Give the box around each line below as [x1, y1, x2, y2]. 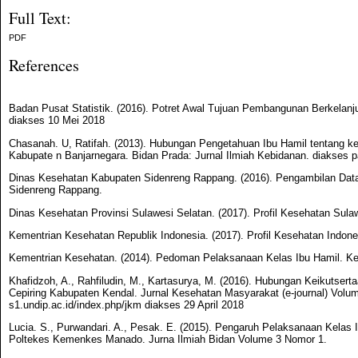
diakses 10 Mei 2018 [9, 114, 105, 127]
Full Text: [9, 6, 71, 29]
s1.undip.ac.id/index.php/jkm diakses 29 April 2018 [9, 298, 244, 311]
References [9, 54, 79, 76]
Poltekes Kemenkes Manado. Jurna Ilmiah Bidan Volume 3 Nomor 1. [9, 333, 327, 346]
